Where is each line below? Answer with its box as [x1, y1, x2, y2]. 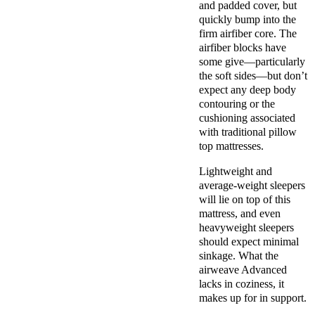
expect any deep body [199, 83, 296, 96]
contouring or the [199, 97, 275, 110]
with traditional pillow [199, 125, 297, 138]
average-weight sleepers [199, 179, 305, 191]
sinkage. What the [199, 249, 278, 262]
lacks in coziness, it [199, 277, 284, 290]
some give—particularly [199, 55, 305, 67]
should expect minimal [199, 235, 299, 247]
